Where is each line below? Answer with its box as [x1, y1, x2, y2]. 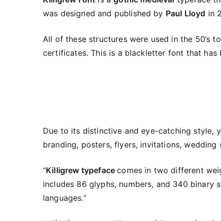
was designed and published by [43, 8, 166, 18]
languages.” [43, 193, 86, 203]
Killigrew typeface [46, 165, 117, 175]
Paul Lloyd [165, 8, 206, 18]
